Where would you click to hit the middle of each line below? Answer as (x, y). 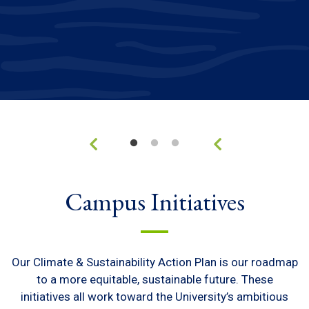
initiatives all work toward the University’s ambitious (154, 297)
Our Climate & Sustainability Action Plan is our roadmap (154, 262)
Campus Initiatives (154, 202)
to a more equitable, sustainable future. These (154, 280)
